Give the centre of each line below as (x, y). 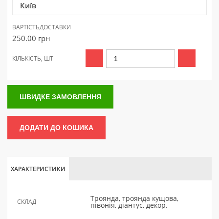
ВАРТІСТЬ (26, 27)
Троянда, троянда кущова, (134, 198)
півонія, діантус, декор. (129, 205)
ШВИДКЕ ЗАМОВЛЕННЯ (60, 97)
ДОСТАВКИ (55, 27)
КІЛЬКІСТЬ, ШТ (33, 58)
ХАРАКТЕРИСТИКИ (38, 169)
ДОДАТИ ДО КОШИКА (56, 128)
